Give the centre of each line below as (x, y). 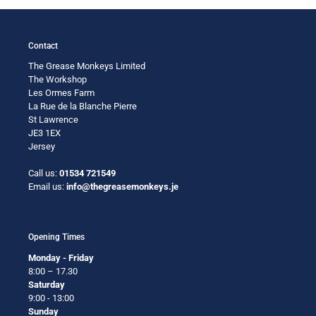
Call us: (44, 174)
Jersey (42, 147)
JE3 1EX (44, 133)
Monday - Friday (61, 257)
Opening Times (56, 237)
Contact (43, 45)
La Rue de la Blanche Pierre (83, 107)
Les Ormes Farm (61, 93)
